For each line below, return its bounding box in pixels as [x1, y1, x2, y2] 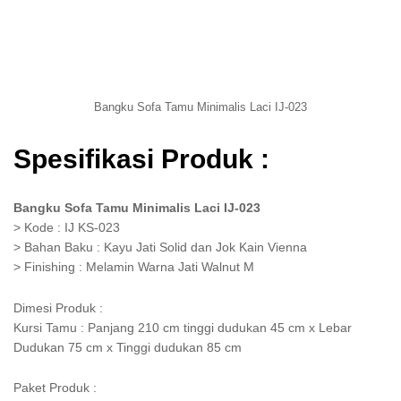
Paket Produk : [13, 380, 97, 396]
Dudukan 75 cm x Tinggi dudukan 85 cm [13, 339, 242, 354]
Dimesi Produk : [13, 300, 103, 315]
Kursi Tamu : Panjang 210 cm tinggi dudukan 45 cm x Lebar [13, 320, 352, 335]
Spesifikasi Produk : [13, 143, 269, 174]
